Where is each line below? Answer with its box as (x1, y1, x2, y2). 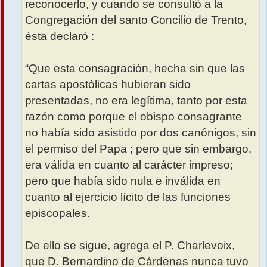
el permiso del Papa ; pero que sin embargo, (25, 142, 252, 155)
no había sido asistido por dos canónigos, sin (25, 126, 256, 139)
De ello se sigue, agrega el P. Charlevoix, (25, 238, 235, 252)
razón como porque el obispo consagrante (25, 110, 242, 123)
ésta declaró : (25, 29, 94, 42)
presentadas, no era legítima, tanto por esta (25, 94, 247, 107)
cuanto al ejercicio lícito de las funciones (25, 190, 231, 203)
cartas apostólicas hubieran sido (25, 77, 191, 91)
